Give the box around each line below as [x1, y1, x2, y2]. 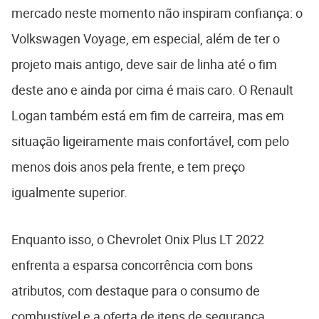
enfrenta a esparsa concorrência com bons [11, 256, 253, 273]
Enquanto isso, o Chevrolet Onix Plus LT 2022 [11, 230, 264, 248]
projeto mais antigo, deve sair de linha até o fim [11, 55, 277, 73]
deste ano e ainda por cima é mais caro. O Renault [11, 80, 293, 98]
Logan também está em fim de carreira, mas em [11, 106, 284, 124]
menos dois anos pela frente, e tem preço [11, 157, 245, 175]
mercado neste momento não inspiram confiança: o [11, 4, 303, 21]
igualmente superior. [11, 183, 127, 201]
